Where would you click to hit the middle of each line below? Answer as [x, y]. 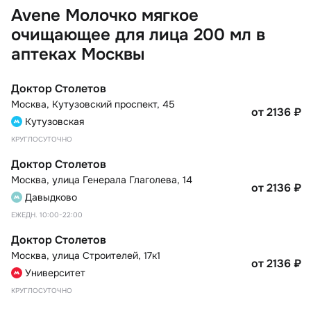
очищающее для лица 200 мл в [138, 34]
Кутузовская [54, 121]
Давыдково [51, 197]
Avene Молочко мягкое [105, 15]
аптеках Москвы [78, 54]
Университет [55, 272]
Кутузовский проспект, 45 [114, 104]
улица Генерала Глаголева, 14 [122, 179]
